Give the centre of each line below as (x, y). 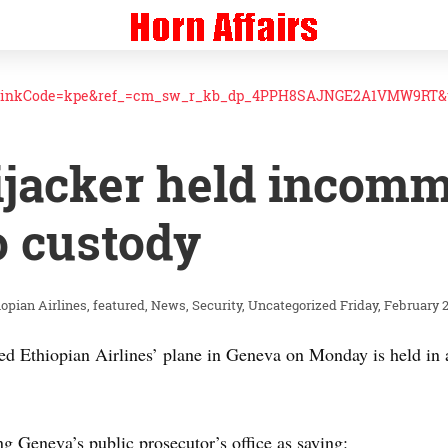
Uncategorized (292, 305)
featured (119, 305)
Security (217, 305)
